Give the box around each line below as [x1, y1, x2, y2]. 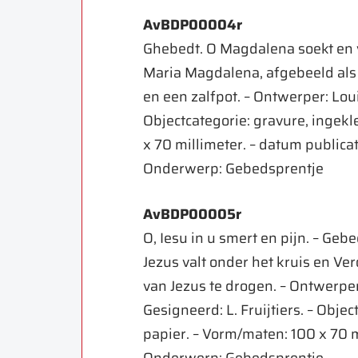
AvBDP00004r [143, 14, 243, 37]
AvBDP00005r [143, 203, 242, 226]
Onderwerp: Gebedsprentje [143, 157, 324, 181]
